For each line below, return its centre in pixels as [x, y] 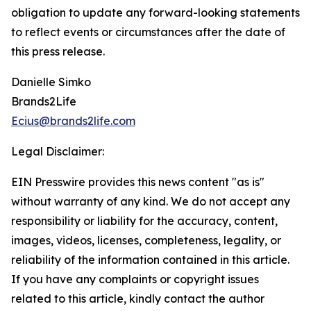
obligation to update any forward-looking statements [155, 13]
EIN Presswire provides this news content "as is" [138, 182]
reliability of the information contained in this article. [150, 260]
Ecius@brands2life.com [73, 121]
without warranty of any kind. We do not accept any [151, 202]
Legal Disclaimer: [58, 152]
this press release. [58, 52]
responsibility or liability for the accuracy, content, [144, 221]
